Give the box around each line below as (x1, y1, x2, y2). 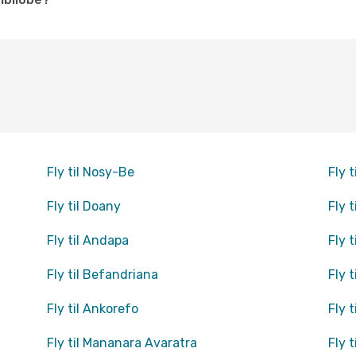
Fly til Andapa (46, 233, 129, 248)
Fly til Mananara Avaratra (46, 335, 197, 350)
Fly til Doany (46, 199, 121, 214)
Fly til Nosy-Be (46, 164, 134, 180)
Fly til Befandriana (46, 267, 158, 282)
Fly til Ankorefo (46, 301, 138, 316)
